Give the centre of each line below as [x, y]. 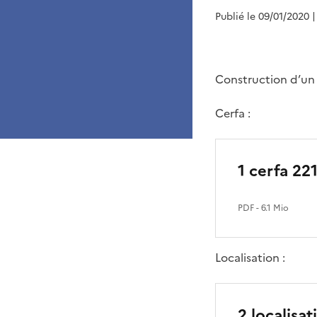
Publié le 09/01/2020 [262, 17]
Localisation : [250, 258]
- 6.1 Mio [271, 208]
